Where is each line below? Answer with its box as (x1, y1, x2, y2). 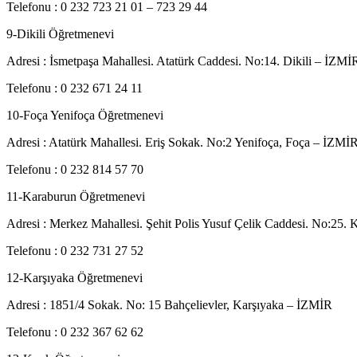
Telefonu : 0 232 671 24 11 (6, 81, 143, 95)
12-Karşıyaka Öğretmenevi (6, 271, 143, 284)
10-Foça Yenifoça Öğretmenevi (6, 108, 163, 122)
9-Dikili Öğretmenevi (6, 27, 114, 41)
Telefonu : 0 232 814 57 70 (6, 163, 143, 176)
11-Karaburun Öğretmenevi (6, 190, 145, 203)
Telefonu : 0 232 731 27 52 (6, 244, 143, 257)
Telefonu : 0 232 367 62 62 (6, 325, 143, 339)
